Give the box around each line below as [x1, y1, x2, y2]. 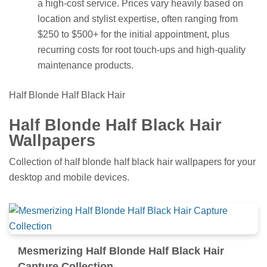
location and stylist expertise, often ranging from [38, 14, 238, 24]
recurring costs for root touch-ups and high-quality [38, 45, 246, 55]
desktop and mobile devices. [9, 172, 129, 182]
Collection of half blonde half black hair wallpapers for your [9, 156, 256, 167]
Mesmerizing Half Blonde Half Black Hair [18, 244, 224, 257]
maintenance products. [38, 60, 133, 71]
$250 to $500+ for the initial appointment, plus [38, 29, 229, 40]
